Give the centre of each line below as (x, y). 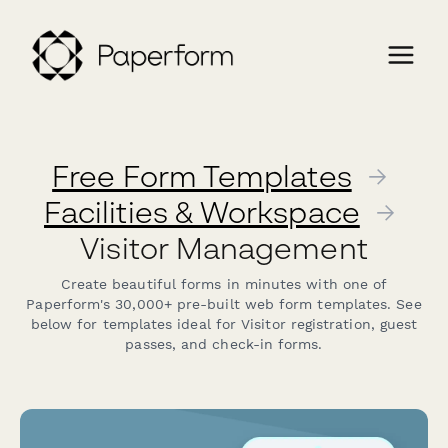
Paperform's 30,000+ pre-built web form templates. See (224, 304)
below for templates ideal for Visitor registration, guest (224, 324)
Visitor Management (224, 248)
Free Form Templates (202, 176)
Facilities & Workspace (202, 212)
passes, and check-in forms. (224, 344)
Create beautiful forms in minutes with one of (224, 284)
